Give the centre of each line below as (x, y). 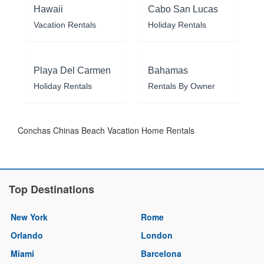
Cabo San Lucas (183, 9)
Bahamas (168, 70)
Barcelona (161, 253)
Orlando (27, 235)
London (157, 235)
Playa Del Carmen (72, 70)
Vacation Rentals (65, 24)
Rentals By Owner (181, 86)
